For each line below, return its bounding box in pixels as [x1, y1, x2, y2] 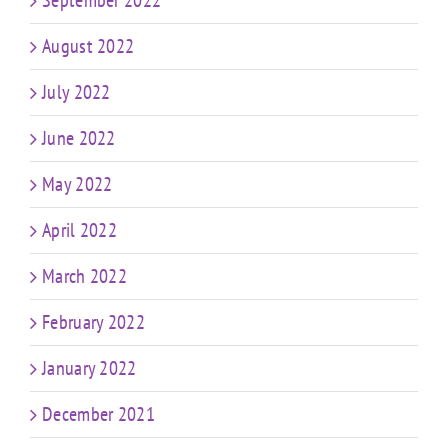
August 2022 [42, 33, 135, 60]
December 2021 [42, 401, 155, 428]
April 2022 [42, 217, 117, 244]
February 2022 [42, 309, 145, 336]
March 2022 [42, 263, 127, 290]
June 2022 [42, 125, 116, 152]
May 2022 [42, 171, 113, 198]
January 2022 [42, 355, 137, 382]
